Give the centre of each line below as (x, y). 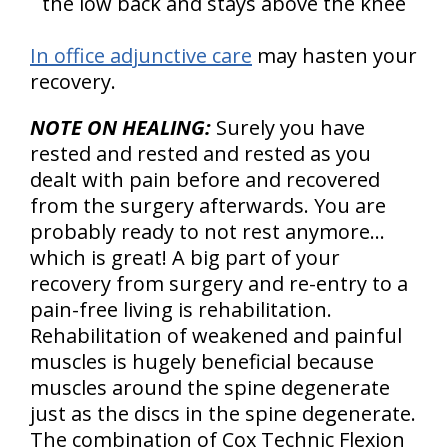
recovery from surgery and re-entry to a (219, 283)
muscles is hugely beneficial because (202, 361)
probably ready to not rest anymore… (207, 231)
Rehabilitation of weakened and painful (216, 335)
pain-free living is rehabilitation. (181, 309)
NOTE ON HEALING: (123, 127)
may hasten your (334, 55)
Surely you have (290, 127)
